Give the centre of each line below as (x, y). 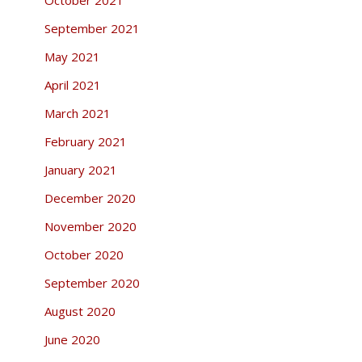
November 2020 (90, 226)
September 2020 (92, 282)
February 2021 (85, 141)
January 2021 (80, 169)
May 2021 (72, 56)
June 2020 (72, 339)
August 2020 (80, 311)
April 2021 (72, 84)
